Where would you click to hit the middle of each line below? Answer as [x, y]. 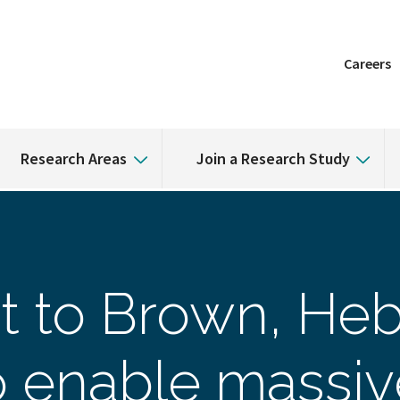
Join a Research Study [273, 158]
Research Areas [74, 158]
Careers [367, 63]
